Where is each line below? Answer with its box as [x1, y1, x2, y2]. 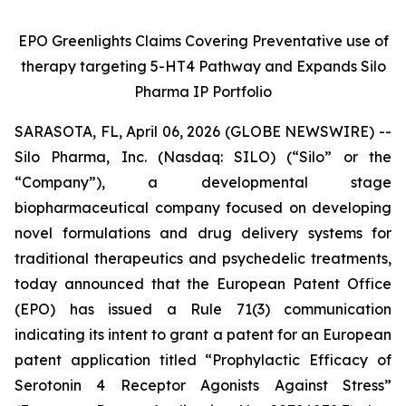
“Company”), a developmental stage [14, 173, 391, 191]
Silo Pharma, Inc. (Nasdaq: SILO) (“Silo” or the [14, 148, 391, 166]
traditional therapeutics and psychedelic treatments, [14, 249, 391, 267]
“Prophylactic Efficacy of [205, 351, 392, 369]
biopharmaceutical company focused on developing [14, 198, 391, 217]
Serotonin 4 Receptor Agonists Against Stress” [14, 376, 391, 394]
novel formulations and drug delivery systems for [14, 224, 391, 242]
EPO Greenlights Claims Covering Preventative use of [17, 32, 389, 50]
